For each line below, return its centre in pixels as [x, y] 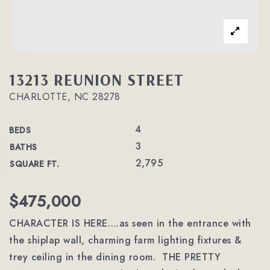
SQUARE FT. [34, 164]
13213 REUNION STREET [96, 80]
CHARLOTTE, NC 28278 [65, 97]
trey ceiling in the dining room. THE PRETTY [115, 257]
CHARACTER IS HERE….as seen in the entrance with [130, 223]
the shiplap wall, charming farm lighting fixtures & [125, 240]
